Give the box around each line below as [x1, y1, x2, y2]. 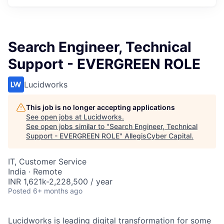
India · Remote [8, 166, 62, 176]
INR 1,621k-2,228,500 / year [8, 176, 112, 186]
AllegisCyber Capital [124, 131, 191, 140]
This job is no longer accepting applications [26, 103, 175, 111]
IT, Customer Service [8, 156, 86, 166]
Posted [8, 186, 31, 195]
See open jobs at [26, 112, 83, 121]
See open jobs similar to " [26, 122, 109, 130]
